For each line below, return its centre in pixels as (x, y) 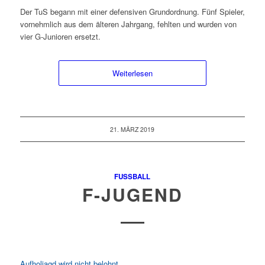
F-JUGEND (132, 194)
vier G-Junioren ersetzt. (60, 36)
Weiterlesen (132, 73)
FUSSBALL (130, 176)
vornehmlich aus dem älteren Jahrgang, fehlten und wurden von (128, 24)
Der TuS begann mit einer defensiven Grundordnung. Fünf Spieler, (132, 11)
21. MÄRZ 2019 (132, 129)
